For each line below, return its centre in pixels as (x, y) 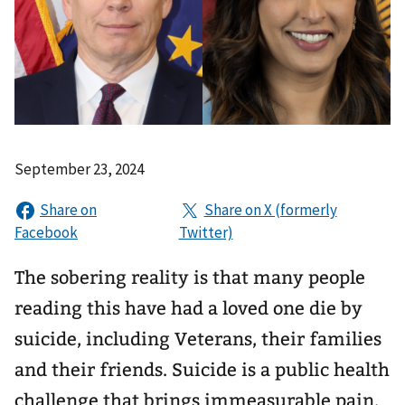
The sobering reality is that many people (190, 277)
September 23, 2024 (79, 169)
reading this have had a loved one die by (188, 308)
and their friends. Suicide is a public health (202, 369)
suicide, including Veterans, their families (198, 339)
